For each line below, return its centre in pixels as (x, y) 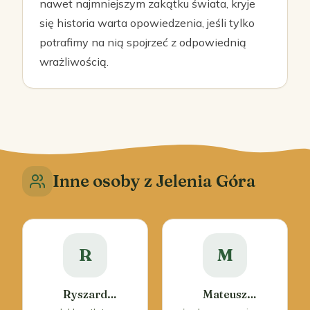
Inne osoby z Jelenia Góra (154, 181)
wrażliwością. (74, 62)
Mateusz (225, 294)
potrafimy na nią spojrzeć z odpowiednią (143, 42)
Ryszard (85, 294)
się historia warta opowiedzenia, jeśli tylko (147, 23)
